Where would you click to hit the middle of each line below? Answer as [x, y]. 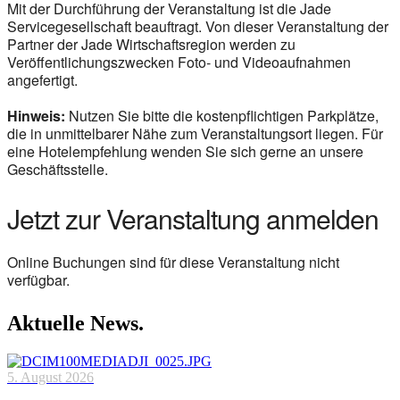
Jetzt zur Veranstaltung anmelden [193, 218]
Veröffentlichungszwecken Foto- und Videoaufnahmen [179, 62]
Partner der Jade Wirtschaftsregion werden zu [151, 44]
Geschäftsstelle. [58, 169]
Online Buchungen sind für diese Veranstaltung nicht [173, 262]
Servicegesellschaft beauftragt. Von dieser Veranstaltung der [198, 26]
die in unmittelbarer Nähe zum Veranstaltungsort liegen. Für [195, 133]
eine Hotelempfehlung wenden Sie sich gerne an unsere [185, 151]
